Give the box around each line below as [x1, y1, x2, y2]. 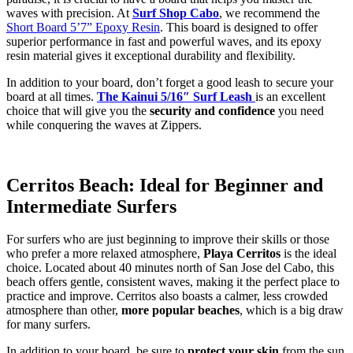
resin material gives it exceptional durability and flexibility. [6, 48, 295, 62]
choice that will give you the [6, 103, 150, 117]
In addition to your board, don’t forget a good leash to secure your [6, 75, 333, 89]
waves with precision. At [6, 6, 132, 20]
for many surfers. [6, 318, 91, 332]
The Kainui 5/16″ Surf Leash [97, 89, 255, 103]
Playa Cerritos [203, 247, 284, 261]
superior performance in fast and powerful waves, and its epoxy [6, 34, 321, 48]
